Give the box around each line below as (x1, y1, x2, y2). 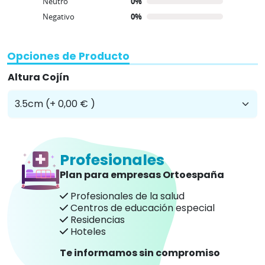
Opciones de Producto (7, 49, 130, 63)
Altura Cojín (8, 70, 69, 84)
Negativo (42, 11, 75, 22)
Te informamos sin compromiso (60, 245, 220, 260)
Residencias (68, 212, 125, 227)
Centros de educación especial (68, 201, 215, 215)
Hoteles (68, 224, 106, 238)
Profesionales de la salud (68, 189, 185, 203)
